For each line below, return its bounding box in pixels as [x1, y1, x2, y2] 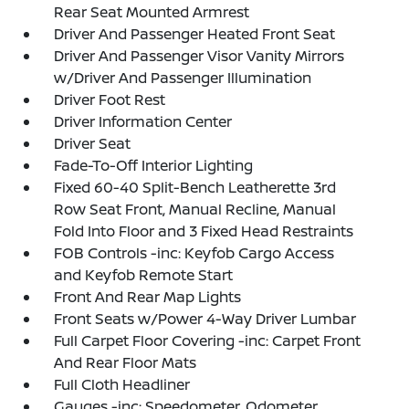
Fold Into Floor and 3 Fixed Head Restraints [54, 220, 354, 241]
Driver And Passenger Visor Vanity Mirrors [54, 45, 345, 66]
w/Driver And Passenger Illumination [54, 67, 312, 88]
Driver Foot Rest [54, 89, 166, 110]
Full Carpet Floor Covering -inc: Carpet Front [54, 330, 362, 351]
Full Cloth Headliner [54, 373, 191, 394]
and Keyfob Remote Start [54, 264, 234, 285]
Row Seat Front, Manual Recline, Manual [54, 198, 337, 219]
